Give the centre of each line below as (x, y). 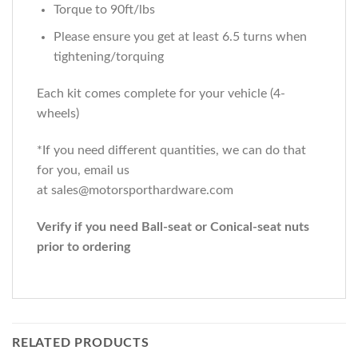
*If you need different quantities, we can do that (171, 151)
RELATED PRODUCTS (81, 342)
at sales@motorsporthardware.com (135, 191)
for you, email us (83, 171)
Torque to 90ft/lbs (104, 9)
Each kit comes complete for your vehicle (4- (161, 94)
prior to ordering (84, 247)
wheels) (58, 114)
